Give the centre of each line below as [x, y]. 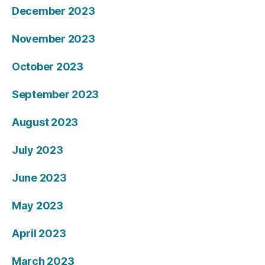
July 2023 [38, 150]
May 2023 [38, 206]
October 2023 [48, 67]
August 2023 [45, 122]
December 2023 [54, 11]
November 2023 [54, 39]
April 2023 [39, 234]
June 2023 [39, 178]
